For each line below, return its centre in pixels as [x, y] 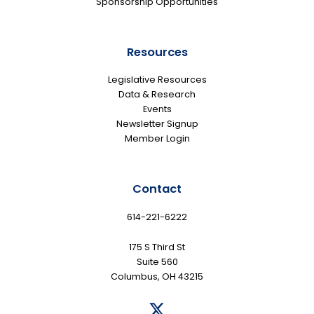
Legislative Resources [157, 80]
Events [157, 109]
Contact [157, 189]
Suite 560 [157, 262]
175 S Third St [157, 247]
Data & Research [157, 95]
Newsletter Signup [157, 124]
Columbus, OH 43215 [157, 277]
